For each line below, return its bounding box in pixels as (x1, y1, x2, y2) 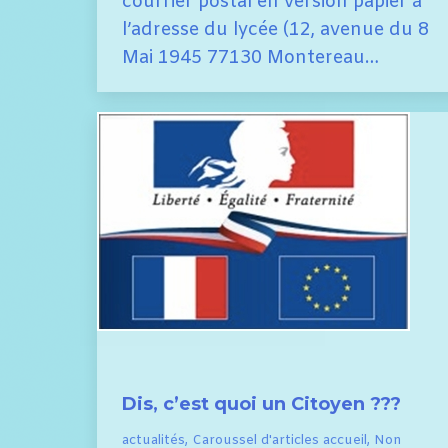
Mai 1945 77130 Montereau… (122, 46, 379, 71)
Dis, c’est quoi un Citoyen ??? (122, 393, 401, 416)
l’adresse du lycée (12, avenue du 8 (122, 18, 429, 43)
